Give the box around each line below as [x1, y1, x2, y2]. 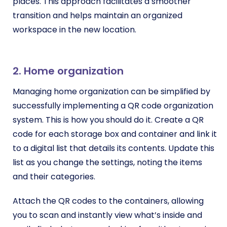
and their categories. [13, 170, 97, 182]
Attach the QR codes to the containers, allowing [13, 195, 204, 207]
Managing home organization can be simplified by [13, 85, 210, 97]
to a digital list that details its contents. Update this [13, 142, 214, 154]
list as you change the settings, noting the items [13, 156, 202, 168]
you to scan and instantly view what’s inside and [13, 209, 202, 221]
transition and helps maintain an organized [13, 9, 182, 21]
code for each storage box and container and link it [13, 128, 217, 140]
